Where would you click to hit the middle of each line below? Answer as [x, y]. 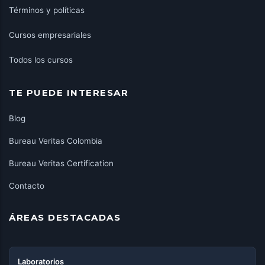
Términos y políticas [47, 10]
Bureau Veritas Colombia [56, 141]
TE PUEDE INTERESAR [69, 93]
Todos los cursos [41, 60]
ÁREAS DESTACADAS [65, 217]
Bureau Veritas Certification [61, 163]
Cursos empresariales [50, 35]
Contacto [27, 186]
